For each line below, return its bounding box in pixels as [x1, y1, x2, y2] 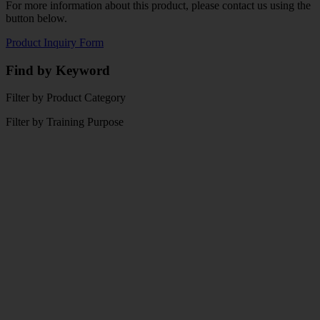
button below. [6, 11, 67, 24]
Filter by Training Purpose [6, 116, 124, 129]
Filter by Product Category [6, 91, 126, 104]
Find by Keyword [6, 62, 110, 78]
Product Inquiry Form [6, 36, 104, 49]
